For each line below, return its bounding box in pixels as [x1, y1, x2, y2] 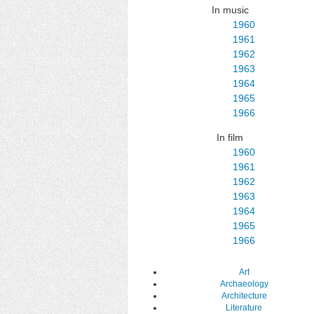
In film [217, 131, 243, 143]
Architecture [221, 291, 267, 301]
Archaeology [219, 279, 268, 289]
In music [211, 4, 249, 15]
